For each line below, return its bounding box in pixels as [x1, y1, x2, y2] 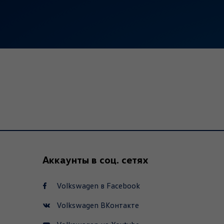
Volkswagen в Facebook [56, 181, 140, 191]
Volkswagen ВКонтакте [56, 200, 139, 210]
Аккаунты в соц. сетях [42, 153, 149, 166]
